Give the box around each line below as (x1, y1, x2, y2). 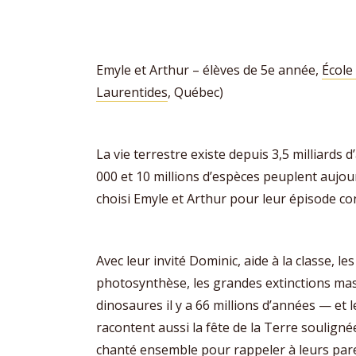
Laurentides (96, 83, 168, 101)
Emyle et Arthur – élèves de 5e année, (96, 61, 322, 79)
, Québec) (168, 83, 223, 101)
